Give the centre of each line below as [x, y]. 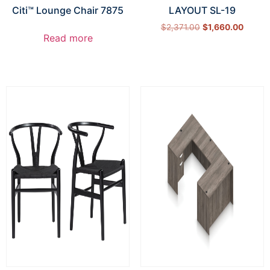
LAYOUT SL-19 [202, 11]
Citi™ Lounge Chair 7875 [68, 11]
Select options [202, 50]
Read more [68, 38]
